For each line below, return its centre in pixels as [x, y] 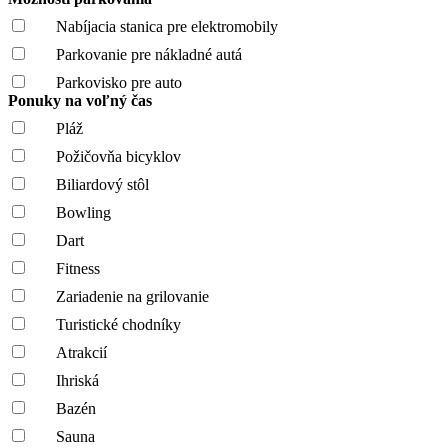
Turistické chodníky [118, 324]
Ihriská [77, 380]
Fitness [78, 268]
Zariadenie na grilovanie [132, 296]
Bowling [83, 212]
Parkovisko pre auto [119, 82]
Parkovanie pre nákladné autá [149, 54]
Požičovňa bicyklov [118, 156]
